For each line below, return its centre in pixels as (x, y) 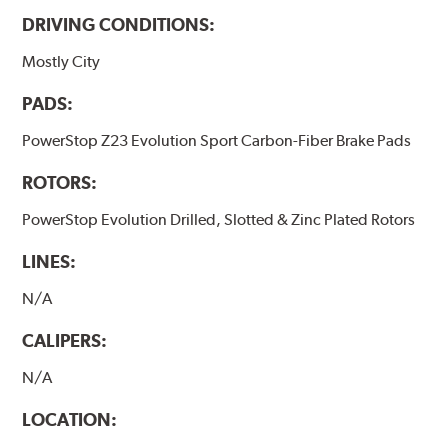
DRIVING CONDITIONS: (119, 24)
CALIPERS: (65, 340)
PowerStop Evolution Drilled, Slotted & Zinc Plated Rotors (219, 219)
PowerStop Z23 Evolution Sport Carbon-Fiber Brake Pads (217, 140)
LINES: (49, 261)
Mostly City (61, 61)
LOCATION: (70, 419)
